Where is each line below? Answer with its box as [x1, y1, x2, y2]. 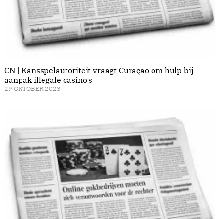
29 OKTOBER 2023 [4, 85, 61, 93]
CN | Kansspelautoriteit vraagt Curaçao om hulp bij [4, 66, 194, 76]
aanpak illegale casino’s [4, 75, 92, 85]
